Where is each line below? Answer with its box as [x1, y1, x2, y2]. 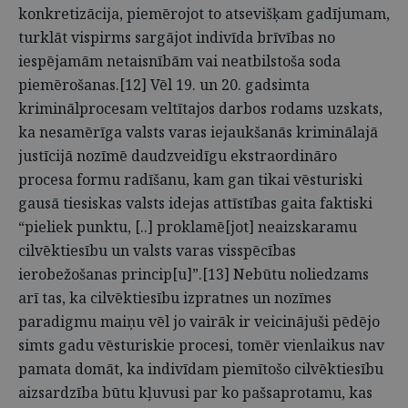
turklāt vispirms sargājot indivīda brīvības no [18, 27, 335, 47]
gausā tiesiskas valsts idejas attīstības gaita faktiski [18, 193, 372, 213]
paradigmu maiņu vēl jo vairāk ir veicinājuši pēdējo [18, 311, 380, 331]
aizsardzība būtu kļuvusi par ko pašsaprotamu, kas [18, 382, 372, 403]
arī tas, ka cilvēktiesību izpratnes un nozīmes [18, 288, 331, 308]
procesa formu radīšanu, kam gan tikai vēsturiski [18, 169, 362, 189]
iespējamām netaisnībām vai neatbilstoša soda [18, 51, 341, 71]
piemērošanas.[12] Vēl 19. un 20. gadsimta [18, 75, 310, 95]
